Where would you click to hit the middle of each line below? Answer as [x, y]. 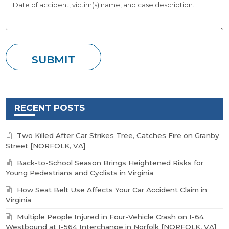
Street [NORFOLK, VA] [46, 146]
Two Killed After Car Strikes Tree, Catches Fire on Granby [118, 136]
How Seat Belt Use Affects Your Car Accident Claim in [112, 190]
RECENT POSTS [50, 108]
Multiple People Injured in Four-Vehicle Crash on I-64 [111, 217]
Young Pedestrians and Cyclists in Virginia [80, 173]
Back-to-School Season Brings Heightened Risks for [110, 163]
